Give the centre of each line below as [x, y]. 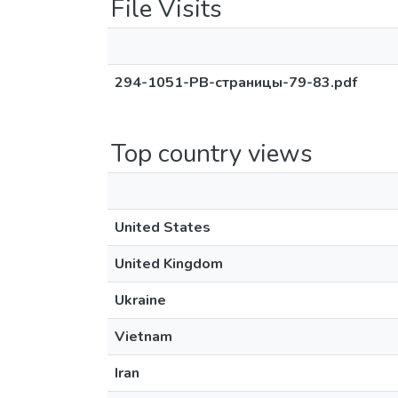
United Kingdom [169, 264]
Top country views [212, 154]
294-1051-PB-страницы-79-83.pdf [236, 83]
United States [163, 227]
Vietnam [143, 337]
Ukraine [140, 300]
